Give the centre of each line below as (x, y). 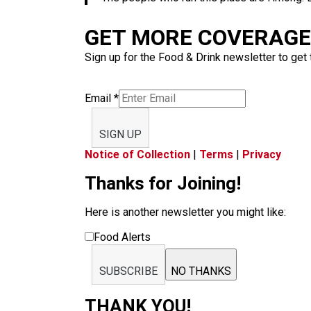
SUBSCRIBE (128, 271)
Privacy (262, 154)
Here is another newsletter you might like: (185, 212)
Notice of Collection (137, 154)
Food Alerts (122, 237)
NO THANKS (201, 271)
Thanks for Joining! (163, 183)
